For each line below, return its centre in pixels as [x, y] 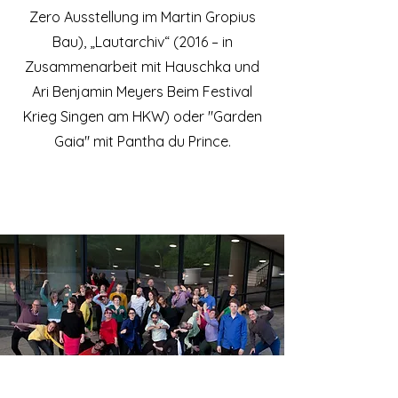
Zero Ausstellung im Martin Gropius [142, 17]
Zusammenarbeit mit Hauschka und [142, 67]
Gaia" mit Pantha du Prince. [142, 141]
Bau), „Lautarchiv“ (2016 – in [142, 42]
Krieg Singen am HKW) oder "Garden [142, 116]
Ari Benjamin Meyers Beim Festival [142, 92]
